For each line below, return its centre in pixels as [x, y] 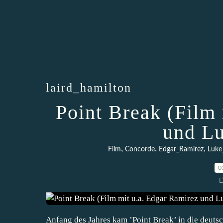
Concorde [140, 149]
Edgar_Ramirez [181, 149]
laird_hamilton [89, 88]
